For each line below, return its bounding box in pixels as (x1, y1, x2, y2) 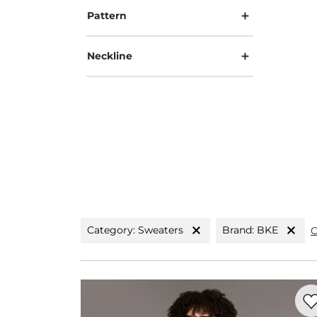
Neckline (87, 49, 132, 62)
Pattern (87, 8, 127, 22)
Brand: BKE (222, 224, 278, 237)
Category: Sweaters (87, 224, 183, 237)
